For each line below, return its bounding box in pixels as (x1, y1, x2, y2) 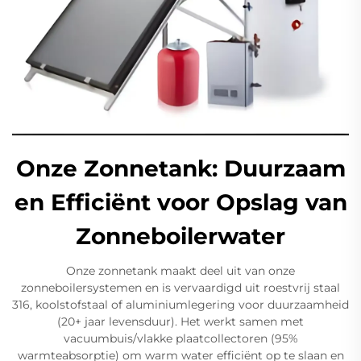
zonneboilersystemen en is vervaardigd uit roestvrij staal (21, 280, 340, 296)
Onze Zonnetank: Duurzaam (15, 155, 346, 183)
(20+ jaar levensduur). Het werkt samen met (57, 314, 304, 330)
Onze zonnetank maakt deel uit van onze (66, 263, 295, 279)
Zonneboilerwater (76, 222, 285, 251)
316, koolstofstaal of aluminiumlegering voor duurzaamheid (12, 297, 349, 313)
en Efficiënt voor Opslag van (14, 189, 347, 217)
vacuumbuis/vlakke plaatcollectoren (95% (63, 331, 298, 346)
